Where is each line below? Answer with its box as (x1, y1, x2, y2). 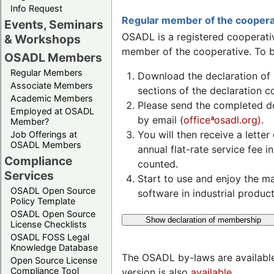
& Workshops (4, 31, 81, 46)
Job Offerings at (10, 128, 77, 139)
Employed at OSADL (10, 105, 94, 116)
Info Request (10, 2, 62, 13)
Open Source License (10, 254, 97, 265)
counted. (137, 157, 178, 170)
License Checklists (10, 218, 87, 229)
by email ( (137, 113, 183, 126)
